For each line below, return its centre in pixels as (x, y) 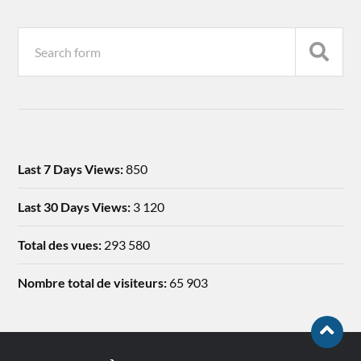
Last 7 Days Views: (72, 169)
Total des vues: (61, 245)
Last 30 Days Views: (76, 207)
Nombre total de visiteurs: (94, 283)
